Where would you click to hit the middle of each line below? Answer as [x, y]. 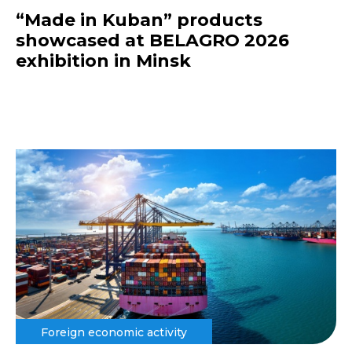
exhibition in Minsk [103, 60]
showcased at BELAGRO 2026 [152, 40]
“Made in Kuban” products [139, 20]
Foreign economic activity [114, 333]
